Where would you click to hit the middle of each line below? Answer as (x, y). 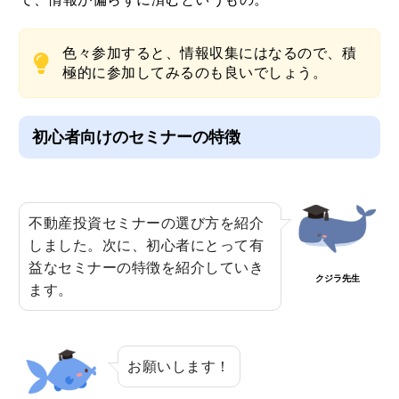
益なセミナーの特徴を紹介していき (147, 268)
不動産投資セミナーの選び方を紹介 (147, 224)
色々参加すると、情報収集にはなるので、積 (210, 53)
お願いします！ (179, 367)
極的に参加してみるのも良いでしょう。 (195, 73)
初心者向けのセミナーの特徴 (137, 138)
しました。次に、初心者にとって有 (147, 246)
